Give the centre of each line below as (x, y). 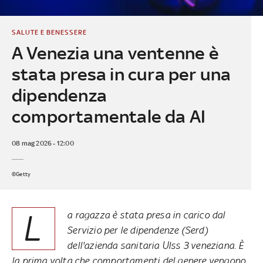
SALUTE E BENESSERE (49, 32)
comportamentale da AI (109, 116)
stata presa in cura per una (121, 74)
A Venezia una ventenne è (115, 53)
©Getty (21, 174)
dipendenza (59, 95)
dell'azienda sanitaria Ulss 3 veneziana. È (156, 245)
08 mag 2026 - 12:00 (43, 143)
